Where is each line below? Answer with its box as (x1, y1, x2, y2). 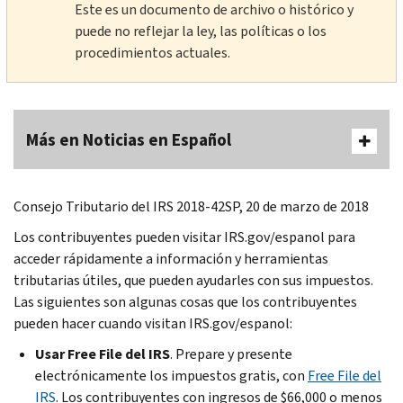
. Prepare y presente (170, 344, 292, 363)
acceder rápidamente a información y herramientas (13, 248, 328, 268)
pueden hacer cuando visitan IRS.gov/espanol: (13, 313, 292, 333)
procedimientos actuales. (74, 42, 230, 62)
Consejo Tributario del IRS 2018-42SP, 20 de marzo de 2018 (13, 196, 369, 216)
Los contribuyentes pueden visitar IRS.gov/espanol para (13, 227, 355, 246)
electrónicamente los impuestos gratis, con (35, 365, 308, 385)
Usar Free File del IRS (35, 344, 170, 363)
